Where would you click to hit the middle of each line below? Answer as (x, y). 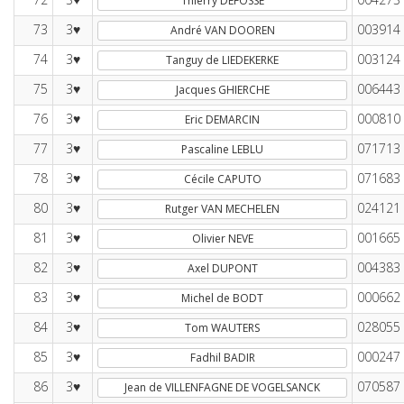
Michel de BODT (222, 298)
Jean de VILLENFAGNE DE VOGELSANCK (222, 387)
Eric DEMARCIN (222, 119)
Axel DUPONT (222, 268)
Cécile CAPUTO (222, 179)
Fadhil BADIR (222, 358)
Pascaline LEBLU (222, 149)
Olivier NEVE (222, 239)
